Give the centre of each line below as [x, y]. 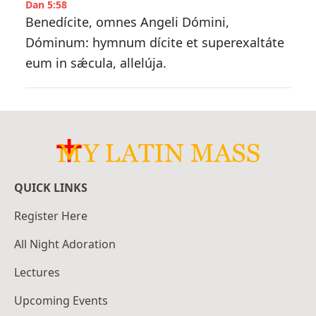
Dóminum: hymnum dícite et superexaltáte [154, 42]
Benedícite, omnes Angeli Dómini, [127, 22]
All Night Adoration [65, 244]
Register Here [51, 216]
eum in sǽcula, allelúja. [96, 63]
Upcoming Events [61, 301]
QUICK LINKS [51, 188]
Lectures [37, 273]
